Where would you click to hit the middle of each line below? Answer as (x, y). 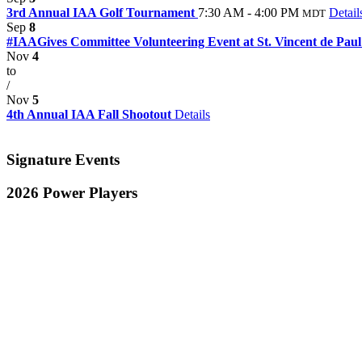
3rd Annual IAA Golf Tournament (102, 12)
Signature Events (63, 160)
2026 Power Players (72, 193)
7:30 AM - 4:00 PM (248, 12)
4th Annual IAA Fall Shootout (90, 114)
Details (192, 114)
